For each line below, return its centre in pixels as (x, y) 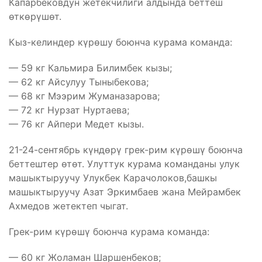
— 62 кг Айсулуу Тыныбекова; (79, 82)
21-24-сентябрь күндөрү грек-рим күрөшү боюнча (126, 149)
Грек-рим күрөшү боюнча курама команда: (109, 231)
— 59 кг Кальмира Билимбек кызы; (90, 68)
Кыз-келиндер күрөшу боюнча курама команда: (120, 42)
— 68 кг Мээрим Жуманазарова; (84, 96)
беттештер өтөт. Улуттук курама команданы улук (124, 163)
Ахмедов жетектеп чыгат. (68, 206)
